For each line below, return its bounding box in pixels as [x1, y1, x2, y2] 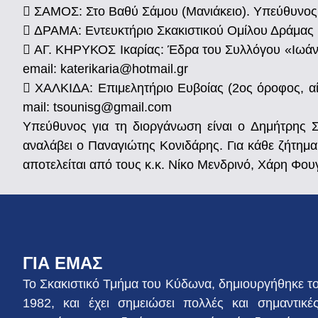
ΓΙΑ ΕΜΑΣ [23, 253, 102, 273]
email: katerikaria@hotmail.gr [23, 61, 188, 76]
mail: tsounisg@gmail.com [23, 99, 172, 114]
